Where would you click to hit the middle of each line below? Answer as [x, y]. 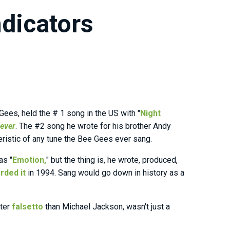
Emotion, [29, 160]
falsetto [27, 207]
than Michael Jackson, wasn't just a [107, 207]
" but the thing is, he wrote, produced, [112, 160]
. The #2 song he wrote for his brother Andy [93, 126]
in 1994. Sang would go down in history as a [105, 173]
